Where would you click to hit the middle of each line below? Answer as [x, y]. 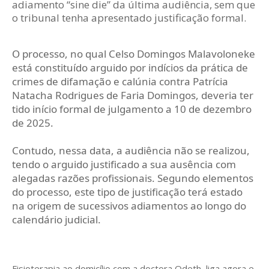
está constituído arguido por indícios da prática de [130, 68]
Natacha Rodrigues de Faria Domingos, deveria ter [133, 95]
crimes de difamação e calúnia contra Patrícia [120, 82]
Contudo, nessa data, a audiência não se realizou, [131, 151]
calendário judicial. [56, 220]
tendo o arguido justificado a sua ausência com [124, 165]
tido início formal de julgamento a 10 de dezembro [132, 109]
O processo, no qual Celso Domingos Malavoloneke [134, 54]
